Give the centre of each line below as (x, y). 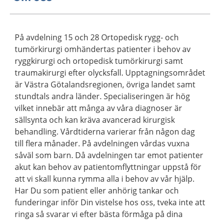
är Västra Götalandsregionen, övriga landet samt (105, 84)
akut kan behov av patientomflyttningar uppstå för (108, 167)
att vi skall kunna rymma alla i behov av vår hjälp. (105, 179)
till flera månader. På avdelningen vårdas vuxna (102, 143)
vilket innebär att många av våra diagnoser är (98, 108)
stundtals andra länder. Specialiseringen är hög (102, 96)
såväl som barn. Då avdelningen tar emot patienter (109, 155)
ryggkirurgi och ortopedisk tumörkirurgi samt (99, 61)
